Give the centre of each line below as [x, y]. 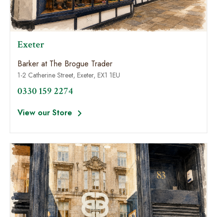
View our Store [46, 113]
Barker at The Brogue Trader [65, 64]
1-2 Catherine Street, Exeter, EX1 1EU [69, 75]
